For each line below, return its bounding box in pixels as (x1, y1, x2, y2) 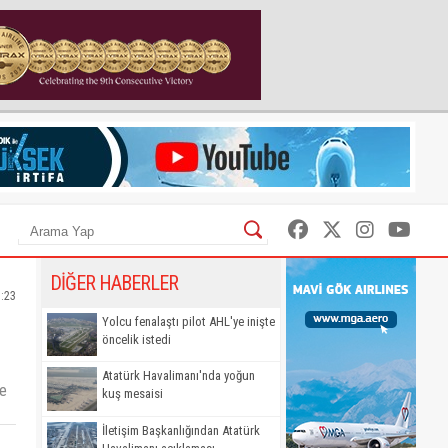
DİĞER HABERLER (50, 271, 178, 295)
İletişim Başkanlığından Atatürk (102, 422, 260, 438)
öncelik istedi (102, 332, 171, 347)
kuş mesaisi (102, 386, 163, 402)
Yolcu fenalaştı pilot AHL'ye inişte (102, 314, 275, 329)
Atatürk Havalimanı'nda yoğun (102, 368, 255, 384)
